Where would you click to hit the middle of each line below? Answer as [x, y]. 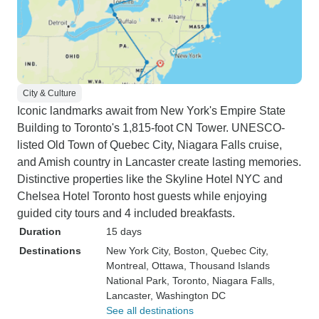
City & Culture [49, 93]
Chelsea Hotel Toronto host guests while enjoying [142, 196]
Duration [40, 231]
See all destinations [150, 310]
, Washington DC [188, 296]
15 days [124, 231]
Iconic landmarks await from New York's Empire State [151, 111]
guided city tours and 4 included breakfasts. [126, 213]
